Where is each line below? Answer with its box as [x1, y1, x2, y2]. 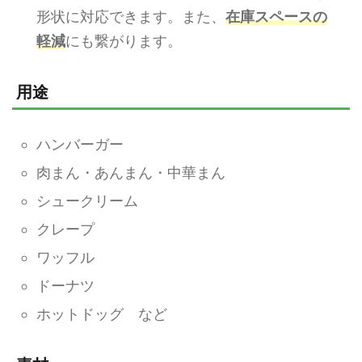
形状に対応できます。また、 [36, 8, 225, 25]
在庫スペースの [225, 8, 327, 25]
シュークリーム [36, 192, 138, 209]
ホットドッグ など [36, 305, 167, 322]
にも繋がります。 [65, 32, 182, 49]
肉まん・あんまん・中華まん [36, 164, 225, 181]
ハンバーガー [36, 136, 124, 153]
